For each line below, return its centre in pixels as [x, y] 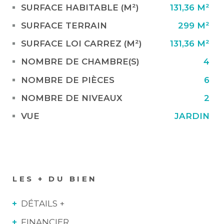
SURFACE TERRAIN [64, 25]
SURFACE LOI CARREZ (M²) [81, 44]
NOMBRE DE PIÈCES [67, 80]
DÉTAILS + [42, 203]
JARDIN [192, 116]
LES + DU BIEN [55, 178]
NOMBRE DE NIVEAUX [71, 98]
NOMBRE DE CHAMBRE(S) [80, 62]
